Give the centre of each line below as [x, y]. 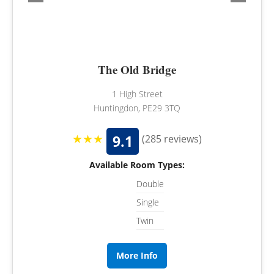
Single [148, 202]
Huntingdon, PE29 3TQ [137, 108]
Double [150, 183]
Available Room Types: [137, 165]
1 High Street [137, 94]
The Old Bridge [137, 69]
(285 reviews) [172, 139]
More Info [137, 256]
